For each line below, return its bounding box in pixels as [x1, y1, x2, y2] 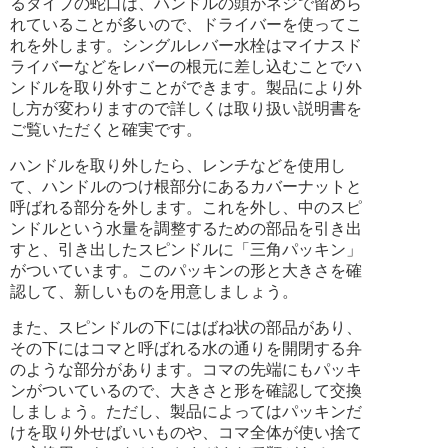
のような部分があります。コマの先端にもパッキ [10, 360, 362, 378]
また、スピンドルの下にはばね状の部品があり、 [10, 318, 362, 336]
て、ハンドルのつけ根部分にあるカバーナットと [10, 177, 362, 195]
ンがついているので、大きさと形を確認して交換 [10, 381, 362, 399]
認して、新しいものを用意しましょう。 [10, 282, 298, 300]
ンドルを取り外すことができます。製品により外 [10, 78, 362, 96]
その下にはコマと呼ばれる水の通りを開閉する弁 [10, 339, 362, 357]
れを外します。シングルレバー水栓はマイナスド [10, 36, 362, 54]
